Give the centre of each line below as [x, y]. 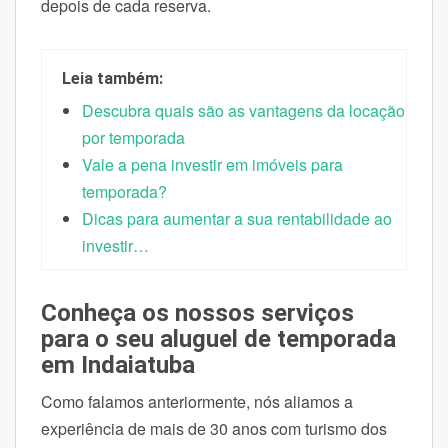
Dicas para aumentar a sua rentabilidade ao [237, 218]
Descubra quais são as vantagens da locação [243, 110]
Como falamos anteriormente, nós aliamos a [197, 401]
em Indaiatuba [118, 364]
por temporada [133, 137]
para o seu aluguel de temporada [218, 338]
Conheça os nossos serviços [197, 312]
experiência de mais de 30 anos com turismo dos [214, 428]
